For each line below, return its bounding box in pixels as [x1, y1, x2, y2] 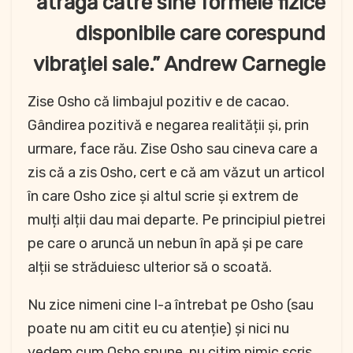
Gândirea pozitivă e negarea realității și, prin [28, 117, 309, 135]
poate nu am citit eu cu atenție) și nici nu [28, 320, 289, 338]
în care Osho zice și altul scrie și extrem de [28, 188, 299, 206]
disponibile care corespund [76, 21, 325, 46]
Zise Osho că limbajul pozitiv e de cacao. [28, 93, 289, 111]
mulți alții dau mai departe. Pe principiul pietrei [28, 211, 325, 229]
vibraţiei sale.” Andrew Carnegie [33, 52, 325, 77]
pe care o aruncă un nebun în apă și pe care [28, 235, 303, 253]
